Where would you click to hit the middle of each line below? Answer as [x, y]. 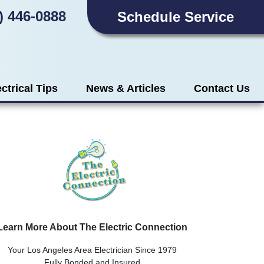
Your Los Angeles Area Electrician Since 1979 [92, 250]
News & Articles [126, 88]
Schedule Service [176, 17]
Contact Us [222, 88]
